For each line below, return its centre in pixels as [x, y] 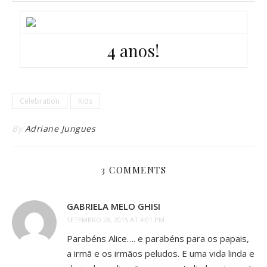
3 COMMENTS [133, 170]
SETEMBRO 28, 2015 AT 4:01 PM [116, 220]
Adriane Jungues [60, 129]
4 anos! [133, 51]
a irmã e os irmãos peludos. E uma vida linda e [161, 254]
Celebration [40, 101]
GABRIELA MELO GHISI [114, 207]
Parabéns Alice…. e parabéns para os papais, [158, 239]
